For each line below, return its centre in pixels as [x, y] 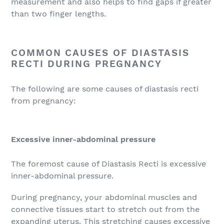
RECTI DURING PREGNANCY [86, 63]
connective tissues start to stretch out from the [105, 209]
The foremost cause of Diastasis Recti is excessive [108, 163]
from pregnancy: [43, 101]
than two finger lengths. [58, 13]
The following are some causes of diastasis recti [105, 89]
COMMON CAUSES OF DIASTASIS [100, 52]
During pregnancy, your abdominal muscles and [104, 197]
